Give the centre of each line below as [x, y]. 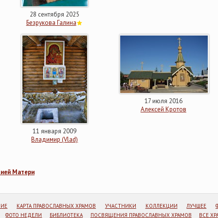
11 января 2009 [55, 131]
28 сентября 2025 [55, 14]
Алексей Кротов [163, 109]
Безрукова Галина [51, 23]
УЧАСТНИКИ [120, 206]
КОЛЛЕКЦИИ [161, 206]
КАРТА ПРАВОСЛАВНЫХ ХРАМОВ [56, 206]
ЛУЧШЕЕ [197, 206]
